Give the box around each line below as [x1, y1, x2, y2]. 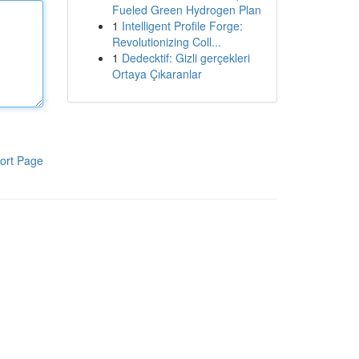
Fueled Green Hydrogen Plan [111, 2, 261, 18]
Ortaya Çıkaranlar [111, 66, 202, 82]
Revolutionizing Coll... [111, 34, 221, 50]
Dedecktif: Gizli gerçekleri [121, 50, 250, 66]
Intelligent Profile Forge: [121, 18, 243, 34]
